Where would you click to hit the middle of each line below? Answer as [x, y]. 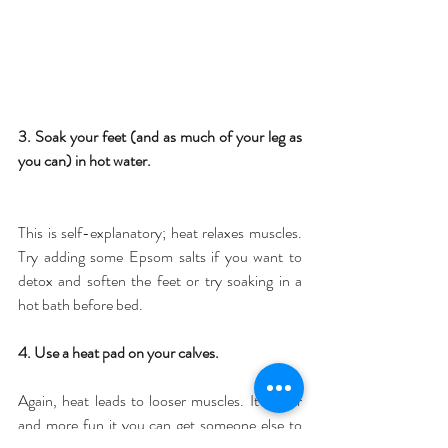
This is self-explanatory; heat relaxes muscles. [160, 233]
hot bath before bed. [80, 305]
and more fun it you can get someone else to [160, 425]
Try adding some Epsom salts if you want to [160, 257]
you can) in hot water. [84, 161]
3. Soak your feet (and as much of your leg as [160, 137]
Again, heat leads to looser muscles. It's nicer [160, 401]
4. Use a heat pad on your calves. [118, 353]
